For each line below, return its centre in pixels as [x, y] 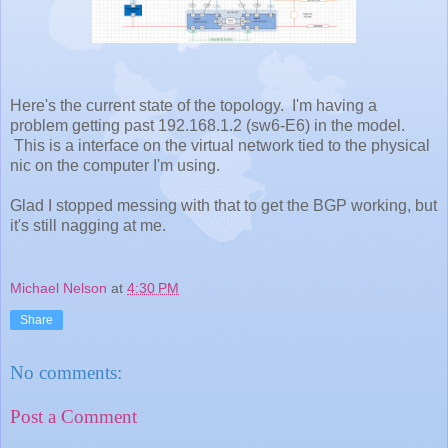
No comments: [66, 373]
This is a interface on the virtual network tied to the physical [220, 145]
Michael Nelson [58, 288]
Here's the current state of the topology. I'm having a [193, 105]
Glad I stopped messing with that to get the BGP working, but [223, 205]
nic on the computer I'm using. [115, 165]
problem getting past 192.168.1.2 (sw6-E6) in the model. [207, 125]
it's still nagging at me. [88, 225]
